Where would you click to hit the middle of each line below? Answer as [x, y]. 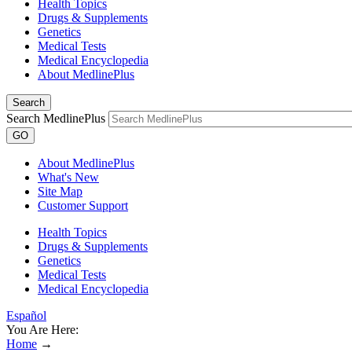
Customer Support [83, 205]
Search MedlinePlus [56, 118]
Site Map [60, 191]
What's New [68, 177]
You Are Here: [42, 330]
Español [26, 315]
